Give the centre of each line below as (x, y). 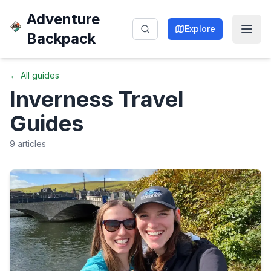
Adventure (64, 19)
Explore (200, 29)
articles (31, 144)
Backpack (61, 38)
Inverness (61, 99)
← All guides (34, 75)
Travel (149, 99)
